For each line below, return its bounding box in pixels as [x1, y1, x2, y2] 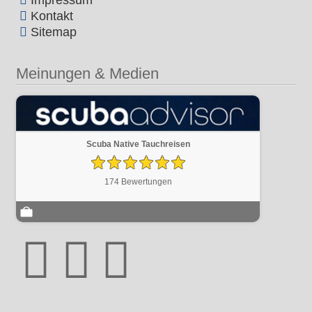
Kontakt [31, 9, 74, 24]
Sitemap [31, 25, 77, 40]
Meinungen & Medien [16, 65, 159, 83]
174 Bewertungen [104, 177, 172, 187]
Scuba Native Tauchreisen [86, 139, 190, 150]
